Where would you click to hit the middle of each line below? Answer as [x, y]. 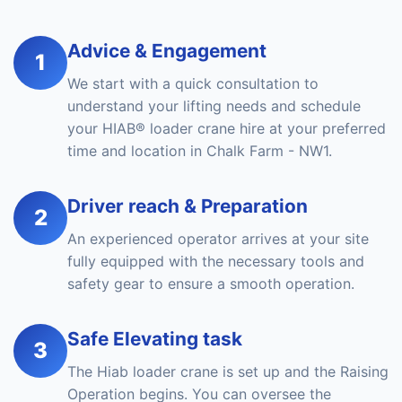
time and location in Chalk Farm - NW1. [200, 151]
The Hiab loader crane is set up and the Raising [228, 371]
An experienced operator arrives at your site [218, 239]
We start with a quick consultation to [193, 83]
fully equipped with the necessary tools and [216, 261]
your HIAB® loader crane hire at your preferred [227, 128]
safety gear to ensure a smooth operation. [211, 284]
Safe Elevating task [155, 339]
